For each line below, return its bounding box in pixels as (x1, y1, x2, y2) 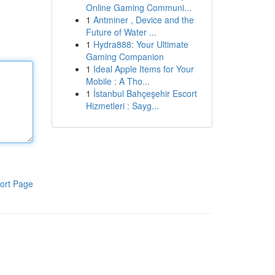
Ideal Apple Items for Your (93, 63, 194, 75)
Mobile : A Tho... (85, 75, 150, 87)
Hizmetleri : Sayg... (85, 99, 159, 112)
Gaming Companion (85, 50, 164, 63)
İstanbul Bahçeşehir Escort (93, 87, 197, 99)
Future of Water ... (85, 26, 157, 38)
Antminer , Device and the (93, 14, 194, 26)
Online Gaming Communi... (85, 1, 192, 14)
